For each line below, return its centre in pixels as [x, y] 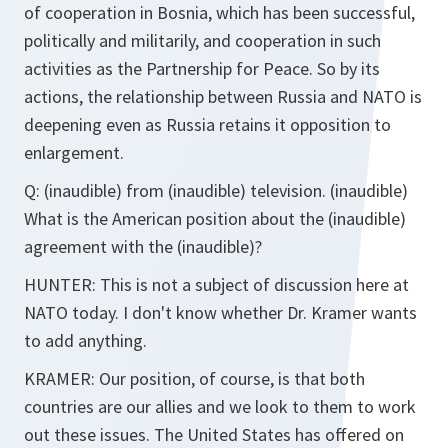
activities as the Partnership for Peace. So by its [202, 68]
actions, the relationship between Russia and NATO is [223, 96]
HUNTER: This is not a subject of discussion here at [216, 284]
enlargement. [74, 152]
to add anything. [85, 340]
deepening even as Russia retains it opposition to [207, 124]
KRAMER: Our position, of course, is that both [194, 378]
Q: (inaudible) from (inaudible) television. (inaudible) [216, 190]
